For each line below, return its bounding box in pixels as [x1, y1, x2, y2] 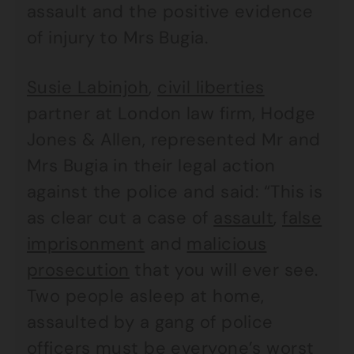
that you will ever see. [129, 258, 318, 281]
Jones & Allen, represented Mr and [27, 128, 321, 151]
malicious [186, 232, 267, 255]
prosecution [27, 258, 130, 281]
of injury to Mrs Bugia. [27, 26, 209, 49]
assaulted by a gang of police [27, 311, 273, 333]
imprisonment [27, 232, 145, 255]
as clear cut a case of [27, 206, 214, 229]
